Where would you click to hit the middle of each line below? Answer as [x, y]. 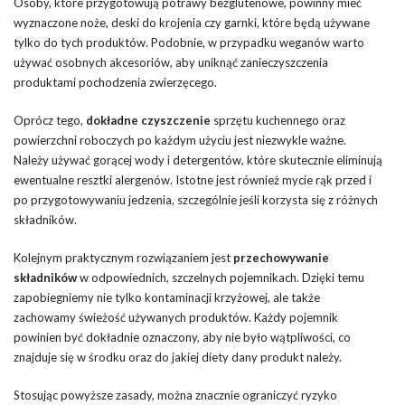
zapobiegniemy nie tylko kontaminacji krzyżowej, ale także [167, 297]
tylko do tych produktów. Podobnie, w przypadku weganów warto [189, 42]
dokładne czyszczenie [148, 120]
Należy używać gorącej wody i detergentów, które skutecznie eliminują [198, 160]
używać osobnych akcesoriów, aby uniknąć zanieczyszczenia [171, 62]
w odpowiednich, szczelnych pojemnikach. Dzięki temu [221, 277]
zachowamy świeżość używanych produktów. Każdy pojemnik [176, 317]
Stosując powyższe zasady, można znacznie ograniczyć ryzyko [175, 395]
